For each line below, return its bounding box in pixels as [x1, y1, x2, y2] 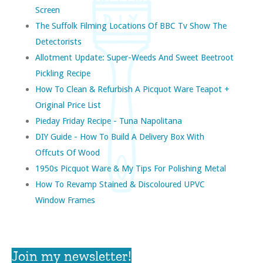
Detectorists [35, 36, 82, 46]
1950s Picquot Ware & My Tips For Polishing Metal [35, 163, 226, 173]
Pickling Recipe [35, 68, 90, 78]
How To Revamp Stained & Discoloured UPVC [35, 178, 205, 189]
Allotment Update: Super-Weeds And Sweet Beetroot [35, 52, 234, 62]
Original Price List [35, 99, 101, 110]
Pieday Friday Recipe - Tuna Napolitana [35, 115, 182, 126]
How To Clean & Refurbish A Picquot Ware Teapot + [35, 83, 230, 94]
